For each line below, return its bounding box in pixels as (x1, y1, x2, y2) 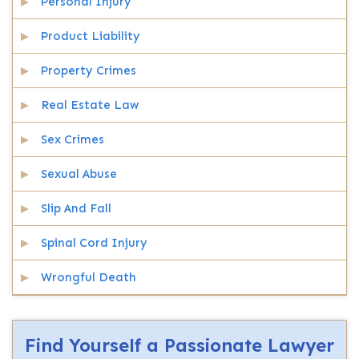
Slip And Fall (41, 201, 111, 216)
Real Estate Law (41, 98, 139, 112)
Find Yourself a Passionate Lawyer (25, 334, 334, 357)
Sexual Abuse (41, 167, 117, 181)
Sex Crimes (41, 132, 104, 147)
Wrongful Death (41, 270, 136, 284)
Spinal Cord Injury (41, 236, 147, 250)
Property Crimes (41, 63, 136, 78)
